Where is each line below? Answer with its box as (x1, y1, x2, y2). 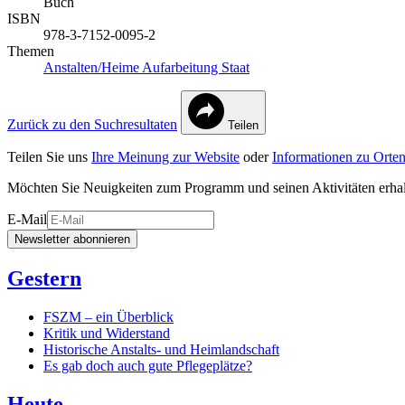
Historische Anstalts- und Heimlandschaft (43, 341, 279, 357)
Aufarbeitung (142, 59, 221, 75)
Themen (7, 42, 54, 59)
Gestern (7, 266, 81, 290)
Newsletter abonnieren (14, 231, 130, 246)
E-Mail (7, 211, 47, 227)
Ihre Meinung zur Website (91, 148, 240, 165)
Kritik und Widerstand (43, 325, 170, 341)
